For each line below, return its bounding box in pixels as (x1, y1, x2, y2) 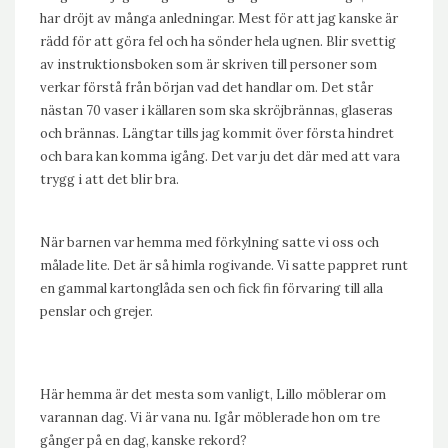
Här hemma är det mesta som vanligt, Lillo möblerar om (40, 386, 386, 403)
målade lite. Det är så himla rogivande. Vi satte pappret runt (40, 257, 408, 274)
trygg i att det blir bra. (40, 171, 179, 188)
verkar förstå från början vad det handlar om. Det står (40, 79, 373, 96)
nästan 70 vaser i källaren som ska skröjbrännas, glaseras (40, 102, 393, 119)
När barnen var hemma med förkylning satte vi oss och (40, 234, 379, 251)
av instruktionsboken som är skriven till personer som (40, 56, 377, 73)
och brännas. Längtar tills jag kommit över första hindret (40, 125, 394, 142)
